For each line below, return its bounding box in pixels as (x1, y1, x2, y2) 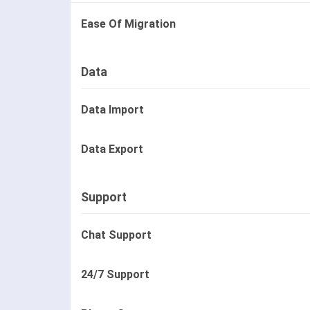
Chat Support (81, 228, 152, 242)
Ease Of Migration (81, 17, 176, 31)
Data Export (81, 143, 143, 156)
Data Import (81, 103, 144, 117)
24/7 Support (81, 268, 149, 282)
